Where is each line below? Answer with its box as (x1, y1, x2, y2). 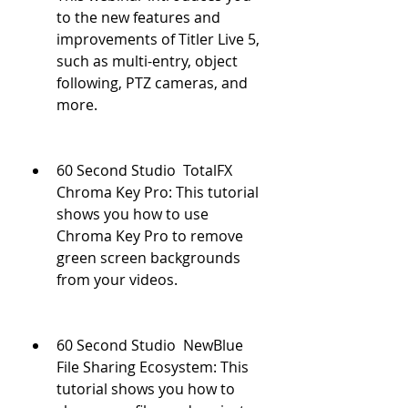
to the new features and (56, 7, 220, 27)
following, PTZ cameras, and (56, 73, 248, 93)
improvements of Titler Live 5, (56, 29, 260, 49)
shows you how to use (56, 204, 209, 224)
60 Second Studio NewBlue (56, 335, 243, 355)
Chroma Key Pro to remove (56, 226, 243, 246)
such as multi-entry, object (56, 51, 238, 71)
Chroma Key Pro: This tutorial (56, 182, 259, 202)
